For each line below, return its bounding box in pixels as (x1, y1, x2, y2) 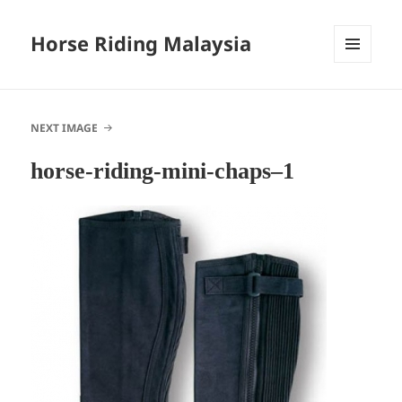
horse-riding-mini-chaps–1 (31, 158, 295, 185)
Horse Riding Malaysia (31, 30, 252, 57)
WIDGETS (334, 92, 385, 109)
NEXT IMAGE (31, 120, 99, 136)
